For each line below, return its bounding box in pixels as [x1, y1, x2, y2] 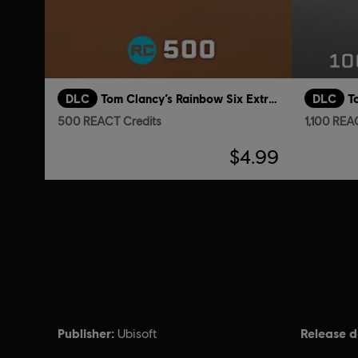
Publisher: [58, 325, 114, 341]
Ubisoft [117, 326, 157, 342]
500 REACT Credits [58, 114, 161, 129]
